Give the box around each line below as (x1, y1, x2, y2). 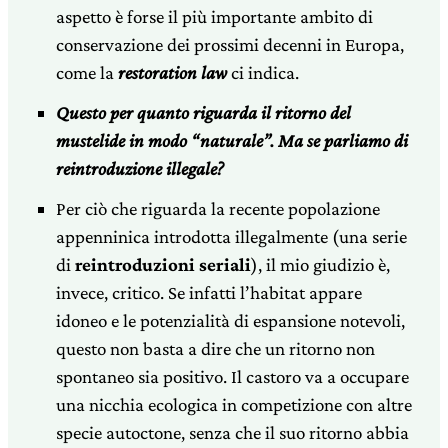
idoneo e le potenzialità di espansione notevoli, (56, 309, 405, 331)
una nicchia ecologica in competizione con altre (56, 393, 412, 415)
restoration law (118, 61, 227, 83)
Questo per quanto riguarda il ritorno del (56, 101, 351, 123)
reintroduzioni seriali (75, 253, 251, 275)
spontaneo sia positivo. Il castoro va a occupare (56, 365, 409, 387)
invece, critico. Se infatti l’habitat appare (56, 281, 362, 303)
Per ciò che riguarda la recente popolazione (56, 197, 380, 219)
